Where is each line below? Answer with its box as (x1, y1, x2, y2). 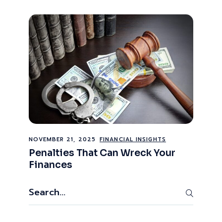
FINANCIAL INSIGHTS (100, 135, 166, 144)
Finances (29, 159, 73, 171)
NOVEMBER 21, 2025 (29, 135, 96, 144)
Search (28, 183, 53, 196)
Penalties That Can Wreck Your (29, 147, 176, 160)
